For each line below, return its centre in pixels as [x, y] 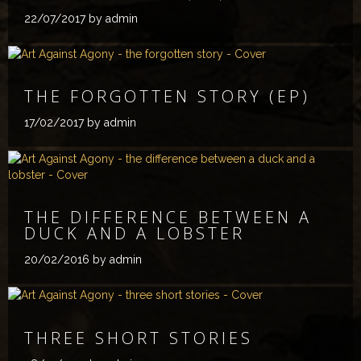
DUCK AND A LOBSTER [135, 234]
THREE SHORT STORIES [139, 338]
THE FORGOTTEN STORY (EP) [167, 97]
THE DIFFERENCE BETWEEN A [168, 218]
